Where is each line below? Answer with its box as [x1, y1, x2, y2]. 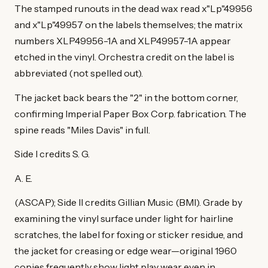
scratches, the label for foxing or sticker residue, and [14, 229, 243, 241]
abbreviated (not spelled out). [14, 66, 143, 79]
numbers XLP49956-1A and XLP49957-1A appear [14, 34, 231, 47]
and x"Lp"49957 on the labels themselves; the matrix [14, 18, 243, 31]
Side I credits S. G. [14, 148, 90, 160]
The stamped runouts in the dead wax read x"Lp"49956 [14, 2, 252, 14]
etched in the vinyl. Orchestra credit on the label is [14, 50, 234, 63]
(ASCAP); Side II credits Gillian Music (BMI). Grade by [14, 196, 242, 209]
